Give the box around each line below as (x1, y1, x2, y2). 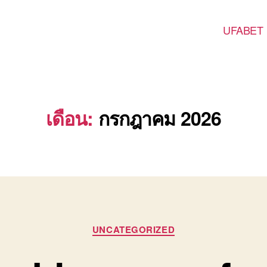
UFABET (223, 21, 263, 38)
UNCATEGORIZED (92, 223, 175, 236)
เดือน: (45, 104, 94, 132)
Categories (133, 216, 184, 232)
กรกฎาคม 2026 (98, 104, 222, 132)
